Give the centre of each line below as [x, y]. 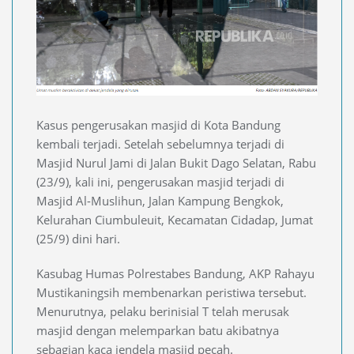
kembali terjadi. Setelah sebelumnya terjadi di [160, 143]
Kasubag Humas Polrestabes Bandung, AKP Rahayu [175, 273]
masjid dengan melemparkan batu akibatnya [158, 330]
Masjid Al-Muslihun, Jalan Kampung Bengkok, [160, 200]
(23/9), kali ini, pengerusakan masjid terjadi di [160, 181]
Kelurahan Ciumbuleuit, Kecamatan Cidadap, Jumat [175, 219]
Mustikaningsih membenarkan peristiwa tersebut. [171, 292]
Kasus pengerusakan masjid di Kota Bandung [158, 124]
